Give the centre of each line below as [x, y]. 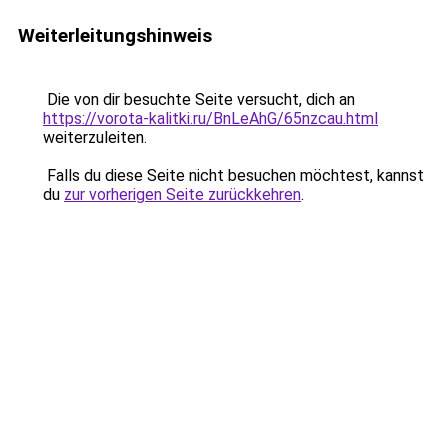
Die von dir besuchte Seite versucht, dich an [199, 99]
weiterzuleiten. [95, 137]
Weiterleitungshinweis [115, 35]
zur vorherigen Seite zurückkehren [182, 194]
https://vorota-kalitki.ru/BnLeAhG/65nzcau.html [210, 118]
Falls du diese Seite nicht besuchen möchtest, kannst [233, 175]
